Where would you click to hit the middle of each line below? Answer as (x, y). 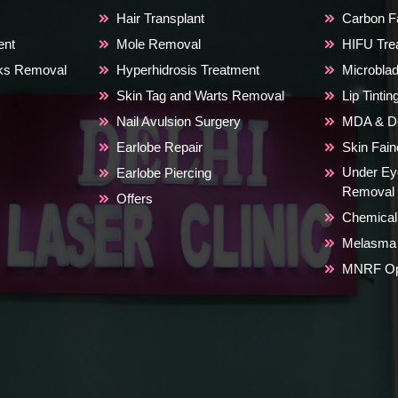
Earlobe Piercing (164, 172)
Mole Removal (159, 44)
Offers (135, 198)
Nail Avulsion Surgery (179, 121)
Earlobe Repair (160, 147)
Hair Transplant (161, 18)
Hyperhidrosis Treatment (188, 69)
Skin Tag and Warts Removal (201, 95)
